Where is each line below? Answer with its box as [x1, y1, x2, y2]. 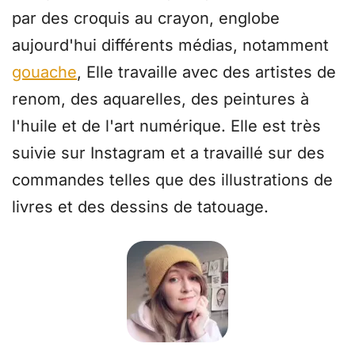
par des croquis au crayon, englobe [12, 9, 280, 29]
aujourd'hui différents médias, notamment [12, 36, 329, 55]
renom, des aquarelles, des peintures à [12, 90, 309, 109]
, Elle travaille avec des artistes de [77, 63, 336, 82]
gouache [12, 63, 77, 82]
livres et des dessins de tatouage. [12, 197, 269, 217]
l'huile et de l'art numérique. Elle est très [12, 116, 321, 136]
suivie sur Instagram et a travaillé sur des [12, 143, 325, 163]
